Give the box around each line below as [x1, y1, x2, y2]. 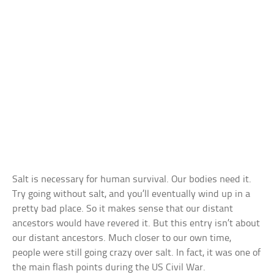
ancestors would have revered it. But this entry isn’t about [12, 218, 261, 229]
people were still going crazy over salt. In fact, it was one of [12, 248, 261, 258]
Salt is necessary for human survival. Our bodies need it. [12, 174, 252, 185]
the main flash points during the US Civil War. [12, 262, 206, 273]
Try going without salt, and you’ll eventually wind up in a [12, 189, 251, 199]
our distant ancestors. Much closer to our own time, [12, 233, 232, 243]
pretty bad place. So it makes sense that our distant [12, 204, 234, 214]
